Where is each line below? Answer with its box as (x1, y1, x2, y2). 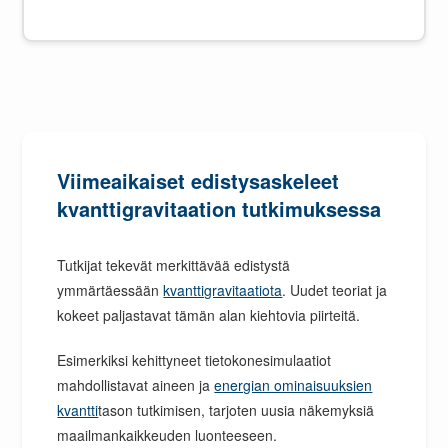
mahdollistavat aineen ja (57, 375, 215, 395)
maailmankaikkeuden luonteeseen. (57, 425, 278, 445)
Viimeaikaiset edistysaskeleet (57, 166, 340, 195)
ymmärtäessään (57, 280, 164, 300)
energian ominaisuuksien (214, 375, 373, 395)
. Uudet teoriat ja (282, 280, 388, 300)
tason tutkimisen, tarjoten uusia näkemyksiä (98, 400, 375, 420)
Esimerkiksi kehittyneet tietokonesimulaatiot (57, 350, 332, 370)
